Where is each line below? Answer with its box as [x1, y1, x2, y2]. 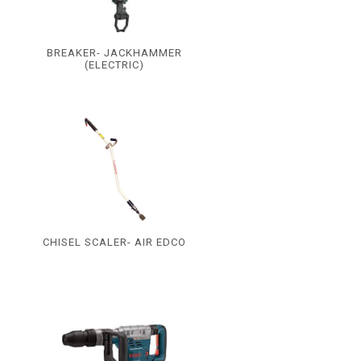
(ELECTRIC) [84, 59, 144, 71]
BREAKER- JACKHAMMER [46, 47, 182, 59]
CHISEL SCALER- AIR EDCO [42, 236, 186, 248]
